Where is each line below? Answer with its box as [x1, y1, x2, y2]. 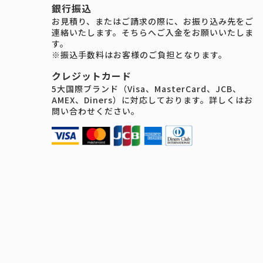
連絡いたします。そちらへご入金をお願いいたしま [52, 26, 254, 39]
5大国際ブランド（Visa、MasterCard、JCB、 [52, 83, 241, 95]
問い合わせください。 [52, 105, 140, 117]
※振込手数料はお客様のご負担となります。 [52, 49, 227, 61]
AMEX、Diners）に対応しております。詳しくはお [52, 94, 253, 106]
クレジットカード [52, 69, 131, 83]
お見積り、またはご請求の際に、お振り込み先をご [52, 15, 254, 28]
